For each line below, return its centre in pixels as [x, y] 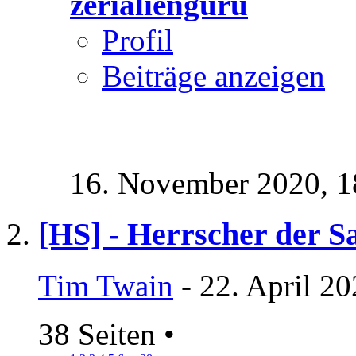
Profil [137, 40]
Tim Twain [106, 286]
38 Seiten [101, 335]
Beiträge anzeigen [213, 75]
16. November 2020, [203, 183]
